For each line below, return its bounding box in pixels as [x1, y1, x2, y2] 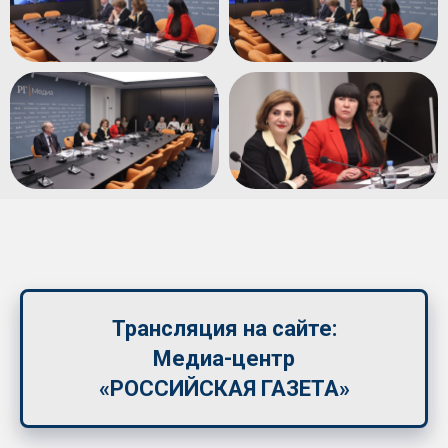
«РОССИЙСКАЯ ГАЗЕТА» [98, 375, 350, 401]
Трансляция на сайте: [111, 315, 337, 341]
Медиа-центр [153, 345, 295, 371]
